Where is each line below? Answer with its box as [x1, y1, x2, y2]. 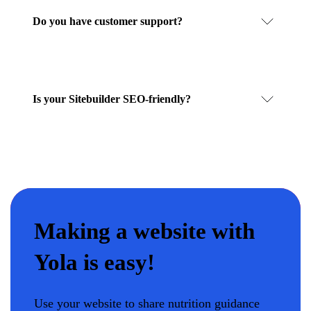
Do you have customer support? [33, 15, 183, 27]
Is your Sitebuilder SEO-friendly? [33, 93, 191, 105]
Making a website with [34, 219, 255, 244]
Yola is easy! [34, 250, 155, 275]
